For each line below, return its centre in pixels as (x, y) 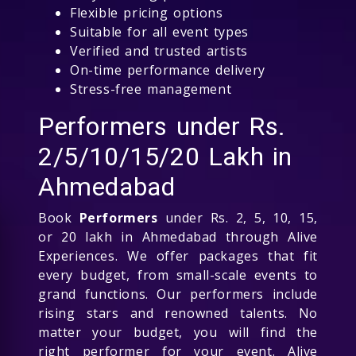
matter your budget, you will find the (178, 332)
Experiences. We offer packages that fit (178, 255)
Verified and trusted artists (159, 50)
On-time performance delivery (168, 70)
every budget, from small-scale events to (178, 275)
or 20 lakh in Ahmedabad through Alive (178, 236)
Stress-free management (151, 89)
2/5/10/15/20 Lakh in (166, 156)
